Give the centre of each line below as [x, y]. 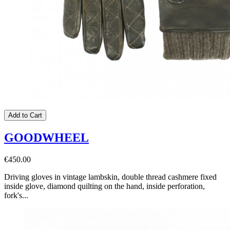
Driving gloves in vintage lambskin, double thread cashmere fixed [110, 177]
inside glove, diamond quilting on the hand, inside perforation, [104, 186]
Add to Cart [25, 115]
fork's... [16, 195]
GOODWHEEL [46, 137]
